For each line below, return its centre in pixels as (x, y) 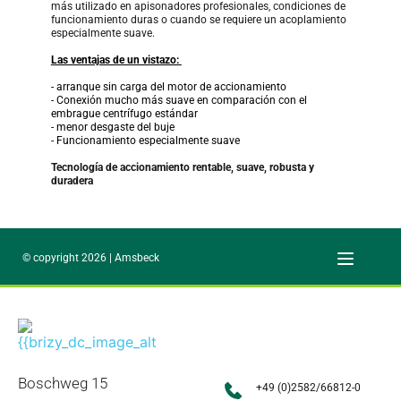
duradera (72, 180)
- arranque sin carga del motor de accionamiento (168, 86)
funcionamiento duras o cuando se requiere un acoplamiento (198, 19)
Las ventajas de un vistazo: (116, 60)
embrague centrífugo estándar (125, 113)
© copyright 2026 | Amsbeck (91, 258)
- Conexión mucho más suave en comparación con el (179, 100)
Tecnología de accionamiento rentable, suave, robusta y (182, 167)
